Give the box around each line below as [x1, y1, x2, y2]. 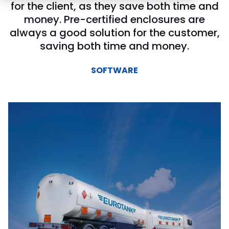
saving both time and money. [40, 39, 189, 53]
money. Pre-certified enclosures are [24, 12, 205, 27]
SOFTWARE [91, 64, 138, 77]
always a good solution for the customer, [9, 26, 220, 40]
